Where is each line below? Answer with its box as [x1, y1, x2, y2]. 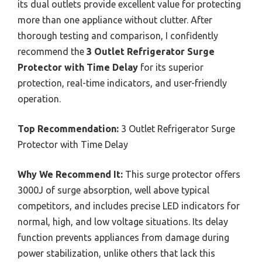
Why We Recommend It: [18, 169, 123, 180]
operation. [18, 94, 61, 105]
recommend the [18, 46, 87, 57]
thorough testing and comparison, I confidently [18, 30, 218, 42]
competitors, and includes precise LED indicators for [18, 201, 240, 212]
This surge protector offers [123, 169, 240, 180]
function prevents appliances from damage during [18, 232, 229, 243]
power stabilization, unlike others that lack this [18, 248, 215, 259]
